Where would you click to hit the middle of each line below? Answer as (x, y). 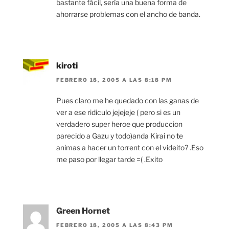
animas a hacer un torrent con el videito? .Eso (130, 147)
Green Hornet (83, 211)
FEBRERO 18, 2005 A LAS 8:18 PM (114, 79)
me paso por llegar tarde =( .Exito (109, 159)
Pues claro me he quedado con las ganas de (128, 100)
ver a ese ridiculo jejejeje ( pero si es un (118, 112)
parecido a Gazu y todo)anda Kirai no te (120, 135)
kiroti (67, 65)
